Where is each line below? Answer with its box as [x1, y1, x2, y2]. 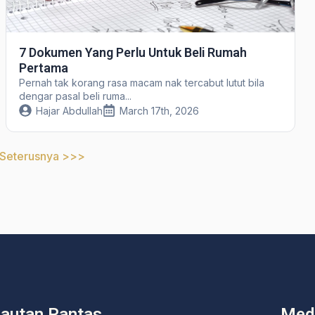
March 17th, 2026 [119, 104, 199, 117]
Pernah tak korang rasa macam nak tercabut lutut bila [18, 76, 264, 89]
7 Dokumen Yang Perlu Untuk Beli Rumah [18, 44, 247, 60]
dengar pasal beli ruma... [18, 89, 131, 102]
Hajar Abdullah [35, 104, 103, 117]
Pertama [18, 60, 68, 75]
